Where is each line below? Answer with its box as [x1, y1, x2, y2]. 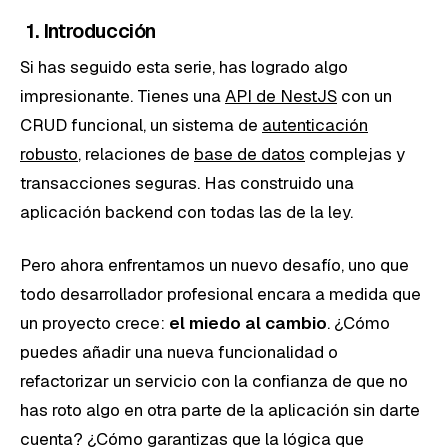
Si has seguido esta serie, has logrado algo [20, 55, 348, 78]
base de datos [194, 142, 305, 165]
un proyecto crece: [20, 311, 169, 334]
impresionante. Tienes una [20, 84, 225, 107]
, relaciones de [78, 142, 194, 165]
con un [337, 84, 392, 107]
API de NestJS [225, 84, 337, 107]
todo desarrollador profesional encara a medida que [20, 282, 421, 305]
